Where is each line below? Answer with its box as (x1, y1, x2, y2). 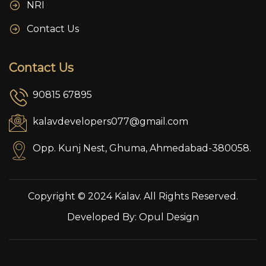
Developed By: (67, 211, 137, 223)
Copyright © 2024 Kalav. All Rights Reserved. (28, 191, 238, 202)
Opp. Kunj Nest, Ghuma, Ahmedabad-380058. (33, 142, 251, 154)
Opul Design (137, 211, 199, 223)
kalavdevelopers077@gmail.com (33, 116, 188, 128)
